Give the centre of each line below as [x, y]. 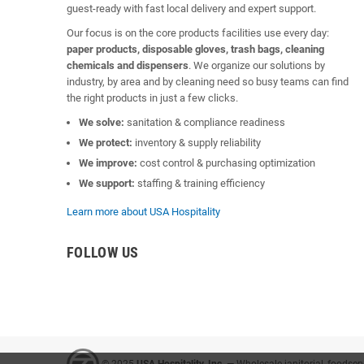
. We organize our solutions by [257, 66]
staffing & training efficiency [200, 184]
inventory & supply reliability [197, 143]
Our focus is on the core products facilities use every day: [198, 33]
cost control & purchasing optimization [226, 163]
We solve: [102, 123]
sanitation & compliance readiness [205, 123]
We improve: [108, 163]
